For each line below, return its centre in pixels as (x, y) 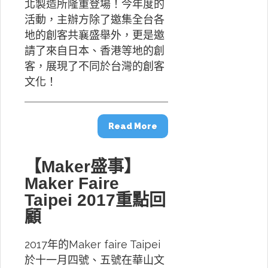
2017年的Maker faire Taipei (92, 244)
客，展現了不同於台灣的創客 (95, 66)
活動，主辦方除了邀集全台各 (95, 19)
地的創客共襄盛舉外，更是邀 (95, 35)
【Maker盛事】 (83, 167)
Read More (133, 126)
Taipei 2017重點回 (95, 200)
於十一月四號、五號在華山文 (95, 260)
